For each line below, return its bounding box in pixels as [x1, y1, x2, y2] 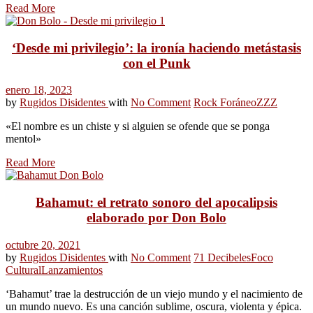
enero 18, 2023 [6, 84, 72, 96]
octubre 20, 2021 [6, 238, 80, 251]
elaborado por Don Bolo [87, 210, 226, 226]
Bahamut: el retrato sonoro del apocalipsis [36, 195, 277, 210]
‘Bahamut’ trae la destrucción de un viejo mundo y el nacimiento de [6, 287, 303, 300]
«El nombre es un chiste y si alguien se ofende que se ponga [6, 120, 270, 133]
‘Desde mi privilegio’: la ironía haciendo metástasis [12, 40, 301, 55]
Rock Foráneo [194, 96, 256, 109]
